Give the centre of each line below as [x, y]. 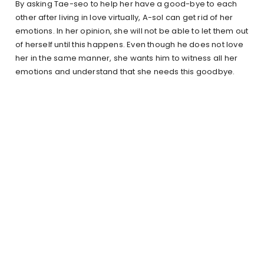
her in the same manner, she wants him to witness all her [127, 58]
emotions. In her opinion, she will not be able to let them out [132, 31]
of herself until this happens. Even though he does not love [129, 45]
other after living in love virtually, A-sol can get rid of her [124, 18]
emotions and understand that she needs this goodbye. [125, 72]
